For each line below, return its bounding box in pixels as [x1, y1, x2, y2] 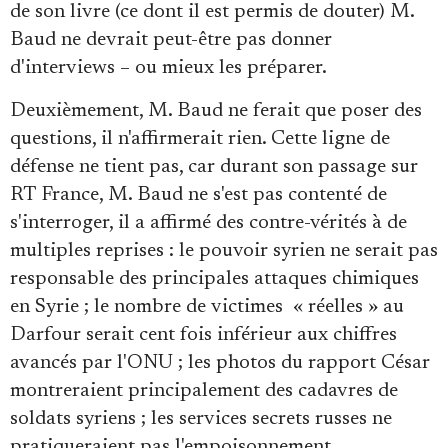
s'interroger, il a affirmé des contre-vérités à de [10, 212, 407, 233]
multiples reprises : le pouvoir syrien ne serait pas [10, 240, 438, 261]
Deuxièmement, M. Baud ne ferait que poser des [10, 100, 422, 121]
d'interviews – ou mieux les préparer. [10, 57, 327, 78]
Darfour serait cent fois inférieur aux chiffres [10, 324, 397, 345]
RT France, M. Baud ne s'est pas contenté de [10, 184, 387, 205]
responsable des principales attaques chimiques [10, 268, 419, 289]
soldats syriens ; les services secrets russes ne [10, 408, 392, 429]
